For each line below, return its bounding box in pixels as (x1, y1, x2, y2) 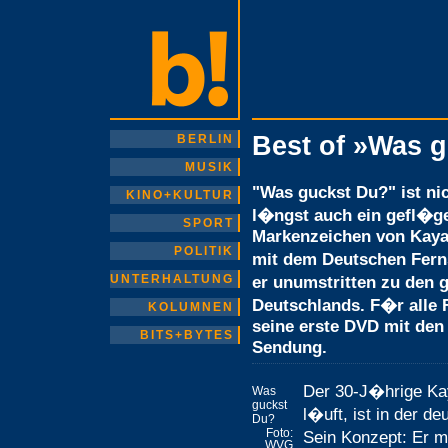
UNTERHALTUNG (110, 272, 234, 286)
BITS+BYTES (140, 328, 234, 342)
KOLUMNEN (148, 300, 234, 314)
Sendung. (252, 337, 327, 357)
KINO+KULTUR (126, 188, 234, 202)
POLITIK (174, 244, 234, 258)
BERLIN (177, 132, 234, 146)
